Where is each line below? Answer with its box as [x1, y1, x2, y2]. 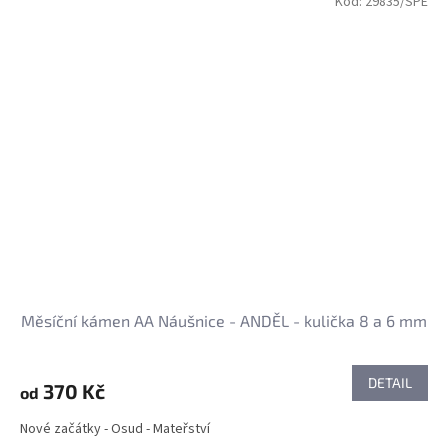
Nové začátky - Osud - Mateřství [20, 419, 210, 440]
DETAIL [368, 374, 412, 392]
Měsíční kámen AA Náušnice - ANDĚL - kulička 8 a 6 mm [21, 311, 427, 331]
